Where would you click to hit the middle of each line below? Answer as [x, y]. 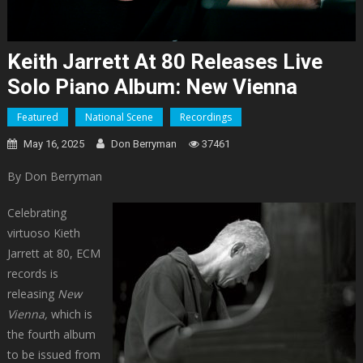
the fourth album [51, 335]
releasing [32, 294]
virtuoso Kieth [43, 233]
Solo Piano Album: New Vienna [152, 87]
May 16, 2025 [53, 144]
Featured [37, 117]
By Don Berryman [54, 177]
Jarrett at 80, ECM [53, 254]
